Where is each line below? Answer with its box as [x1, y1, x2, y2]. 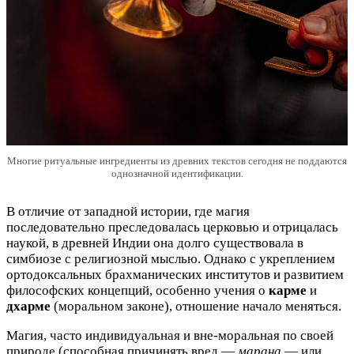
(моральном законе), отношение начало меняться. [51, 298, 341, 314]
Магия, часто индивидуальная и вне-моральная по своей [6, 327, 333, 343]
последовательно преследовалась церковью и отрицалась [6, 219, 338, 235]
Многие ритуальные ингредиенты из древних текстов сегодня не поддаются [7, 154, 347, 167]
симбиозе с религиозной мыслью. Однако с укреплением [6, 250, 335, 266]
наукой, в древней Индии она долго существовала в [6, 235, 303, 250]
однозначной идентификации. [111, 167, 243, 179]
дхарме [6, 298, 51, 314]
